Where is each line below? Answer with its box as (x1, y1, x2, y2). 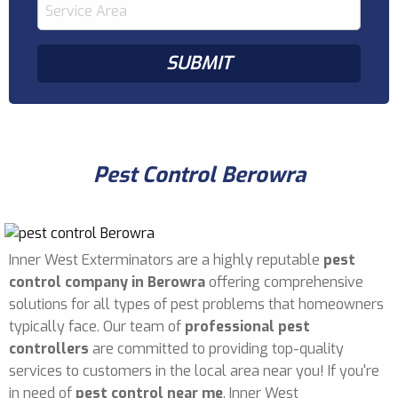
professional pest (185, 316, 310, 336)
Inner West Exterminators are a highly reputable (9, 250, 323, 269)
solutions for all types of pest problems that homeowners (9, 294, 384, 314)
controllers (9, 338, 89, 358)
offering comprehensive (205, 272, 363, 291)
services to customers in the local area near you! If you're (9, 361, 379, 380)
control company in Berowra (9, 272, 205, 291)
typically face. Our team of (9, 316, 185, 336)
